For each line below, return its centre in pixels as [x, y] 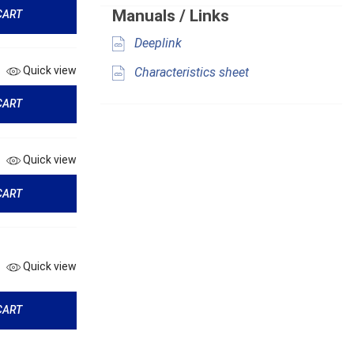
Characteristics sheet [190, 73]
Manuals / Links [171, 16]
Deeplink [156, 43]
